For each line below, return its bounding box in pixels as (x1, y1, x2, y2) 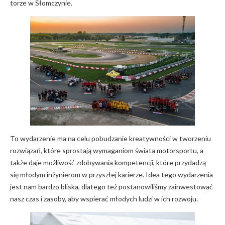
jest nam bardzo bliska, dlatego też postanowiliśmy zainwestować (10, 182, 213, 191)
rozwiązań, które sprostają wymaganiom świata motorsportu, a (10, 146, 203, 155)
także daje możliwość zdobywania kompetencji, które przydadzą (10, 158, 206, 167)
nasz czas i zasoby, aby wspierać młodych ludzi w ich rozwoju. (10, 194, 198, 203)
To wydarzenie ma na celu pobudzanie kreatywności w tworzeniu (10, 134, 211, 143)
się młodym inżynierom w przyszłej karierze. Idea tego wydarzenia (10, 170, 213, 179)
